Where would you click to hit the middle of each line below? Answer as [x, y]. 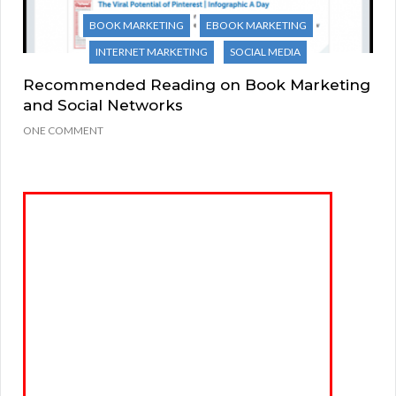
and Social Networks [103, 105]
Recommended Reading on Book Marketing [197, 84]
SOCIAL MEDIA [265, 51]
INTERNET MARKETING [152, 51]
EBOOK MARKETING [256, 25]
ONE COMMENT [63, 130]
